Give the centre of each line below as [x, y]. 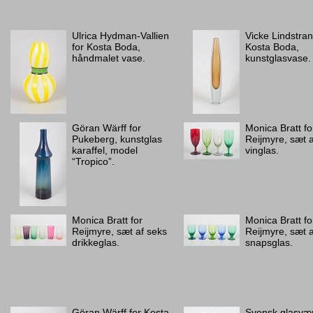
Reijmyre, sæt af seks [119, 231]
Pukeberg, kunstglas [117, 139]
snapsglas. [269, 242]
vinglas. [262, 150]
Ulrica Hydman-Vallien [121, 36]
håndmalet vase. [109, 58]
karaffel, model [105, 150]
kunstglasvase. [278, 58]
